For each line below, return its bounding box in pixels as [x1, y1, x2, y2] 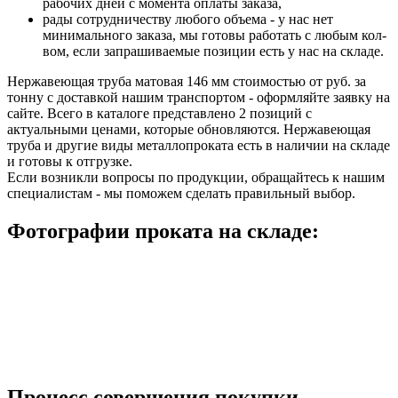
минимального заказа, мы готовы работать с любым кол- [43, 27, 386, 43]
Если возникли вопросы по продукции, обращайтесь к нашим [7, 169, 385, 185]
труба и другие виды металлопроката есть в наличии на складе [7, 137, 390, 153]
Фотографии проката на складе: [7, 219, 319, 243]
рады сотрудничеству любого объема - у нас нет [43, 11, 333, 27]
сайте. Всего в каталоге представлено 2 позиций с [7, 105, 312, 121]
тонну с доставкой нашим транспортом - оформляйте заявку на [7, 89, 390, 105]
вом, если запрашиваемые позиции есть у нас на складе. [43, 43, 384, 59]
